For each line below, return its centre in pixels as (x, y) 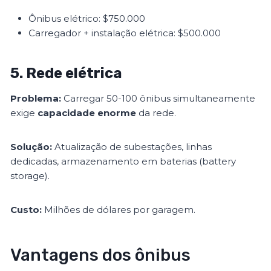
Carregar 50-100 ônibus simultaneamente (158, 99)
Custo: (26, 210)
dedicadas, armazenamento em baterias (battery (123, 162)
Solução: (31, 147)
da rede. (156, 113)
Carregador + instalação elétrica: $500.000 (125, 33)
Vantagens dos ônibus (101, 255)
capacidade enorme (87, 113)
